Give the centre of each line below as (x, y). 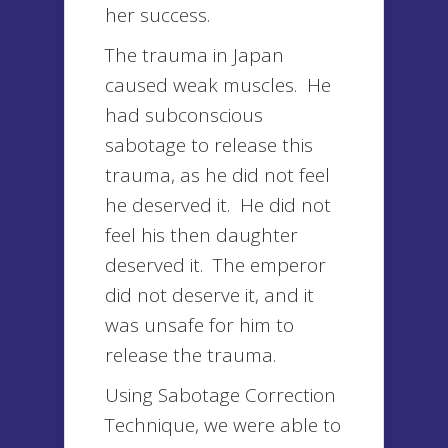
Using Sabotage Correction (220, 395)
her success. (157, 15)
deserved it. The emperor (215, 265)
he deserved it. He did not (218, 205)
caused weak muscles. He (218, 85)
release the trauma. (190, 355)
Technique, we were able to (223, 425)
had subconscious (184, 115)
